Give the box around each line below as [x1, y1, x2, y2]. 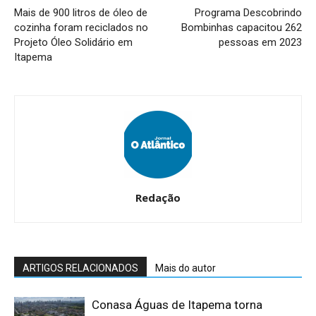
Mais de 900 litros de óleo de [14, 6, 147, 20]
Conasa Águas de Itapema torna [92, 298, 262, 312]
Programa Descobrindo [195, 6, 302, 20]
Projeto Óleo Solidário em [14, 36, 133, 49]
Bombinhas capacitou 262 [181, 21, 302, 35]
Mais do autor [155, 262, 216, 274]
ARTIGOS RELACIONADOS [23, 262, 138, 274]
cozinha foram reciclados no [14, 21, 148, 35]
